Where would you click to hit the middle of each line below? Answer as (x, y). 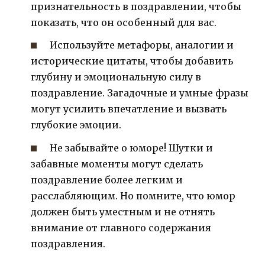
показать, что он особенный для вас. (124, 23)
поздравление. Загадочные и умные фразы (140, 93)
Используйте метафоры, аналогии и (142, 45)
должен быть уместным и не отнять (123, 211)
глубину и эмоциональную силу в (116, 77)
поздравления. (68, 243)
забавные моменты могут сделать (117, 164)
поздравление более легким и (107, 180)
